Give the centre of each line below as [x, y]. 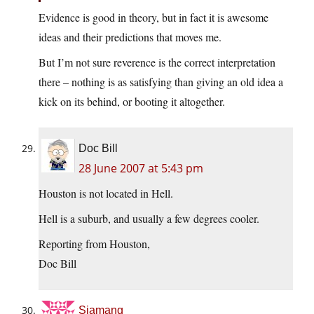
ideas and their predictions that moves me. [130, 37]
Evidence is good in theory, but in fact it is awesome [153, 18]
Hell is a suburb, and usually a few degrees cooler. [149, 219]
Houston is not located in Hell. [106, 193]
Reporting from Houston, [94, 244]
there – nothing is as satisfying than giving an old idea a [161, 82]
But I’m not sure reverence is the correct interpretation [157, 62]
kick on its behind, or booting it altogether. [132, 102]
